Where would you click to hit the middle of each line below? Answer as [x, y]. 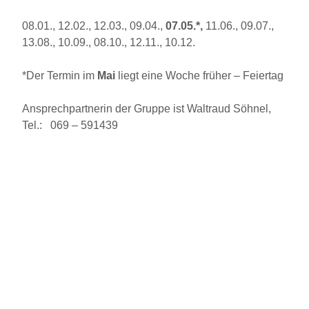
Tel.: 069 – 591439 [70, 125]
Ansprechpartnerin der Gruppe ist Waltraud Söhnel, [147, 108]
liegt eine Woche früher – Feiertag [199, 75]
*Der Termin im [60, 75]
